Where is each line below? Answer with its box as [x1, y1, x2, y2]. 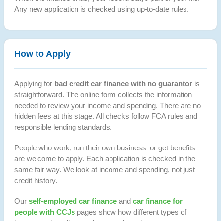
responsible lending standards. [14, 122, 112, 131]
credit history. [14, 176, 57, 184]
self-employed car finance [28, 196, 117, 205]
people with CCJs [14, 207, 75, 216]
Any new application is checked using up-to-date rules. [14, 4, 189, 13]
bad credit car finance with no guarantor [54, 79, 192, 88]
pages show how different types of [74, 207, 186, 216]
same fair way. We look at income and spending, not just [14, 165, 195, 174]
